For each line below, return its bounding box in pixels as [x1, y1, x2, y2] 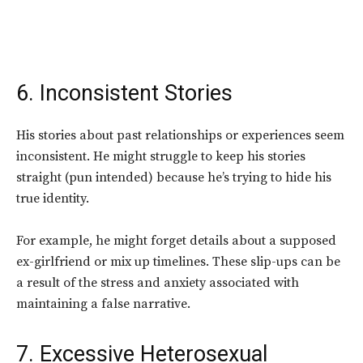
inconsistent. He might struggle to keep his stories [16, 148, 305, 165]
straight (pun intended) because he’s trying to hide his [16, 169, 331, 186]
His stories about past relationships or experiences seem [16, 127, 344, 144]
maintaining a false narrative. [16, 296, 190, 313]
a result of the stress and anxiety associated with [16, 275, 299, 292]
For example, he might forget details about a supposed [16, 233, 336, 250]
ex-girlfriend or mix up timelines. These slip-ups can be [16, 254, 340, 271]
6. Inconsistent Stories [16, 80, 233, 107]
